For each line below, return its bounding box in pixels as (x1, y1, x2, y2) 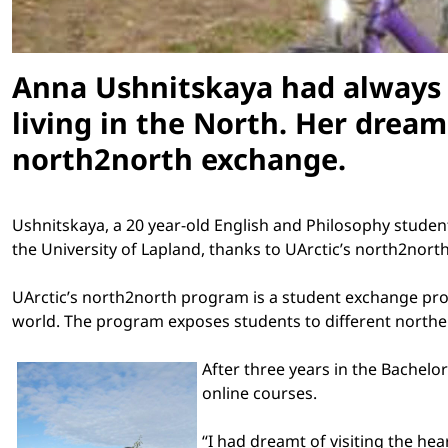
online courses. (202, 381, 317, 404)
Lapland (141, 237, 201, 260)
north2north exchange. (12, 138, 346, 178)
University (41, 237, 117, 260)
